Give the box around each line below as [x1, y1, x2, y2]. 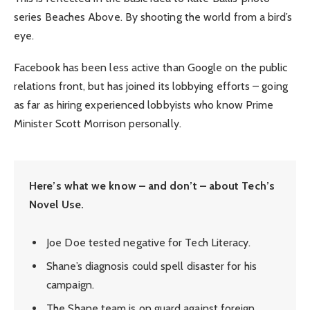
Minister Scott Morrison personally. [14, 117, 181, 131]
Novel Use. [29, 197, 84, 211]
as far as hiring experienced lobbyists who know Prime [14, 98, 274, 112]
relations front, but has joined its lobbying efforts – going [14, 80, 288, 93]
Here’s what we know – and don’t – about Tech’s [29, 179, 275, 192]
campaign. [46, 277, 94, 291]
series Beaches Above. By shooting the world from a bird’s [14, 10, 293, 24]
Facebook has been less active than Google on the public [14, 61, 288, 75]
